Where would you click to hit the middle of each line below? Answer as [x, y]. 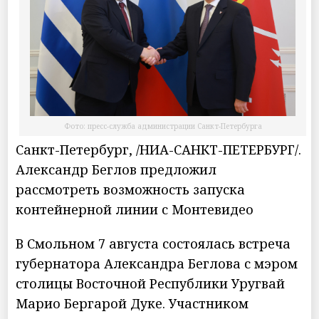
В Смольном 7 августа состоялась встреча [153, 243]
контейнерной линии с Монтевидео [135, 209]
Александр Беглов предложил [116, 169]
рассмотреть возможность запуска [131, 189]
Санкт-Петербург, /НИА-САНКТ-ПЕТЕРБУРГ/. [159, 149]
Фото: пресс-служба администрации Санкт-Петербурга [163, 126]
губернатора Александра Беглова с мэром [157, 263]
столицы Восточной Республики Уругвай [151, 283]
